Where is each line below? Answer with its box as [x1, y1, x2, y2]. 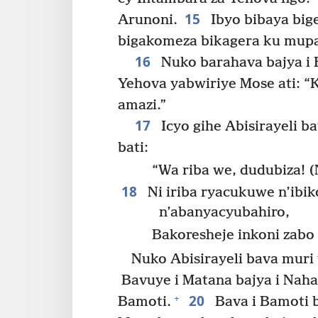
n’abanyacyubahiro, [158, 204, 290, 221]
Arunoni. [118, 11, 177, 28]
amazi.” [118, 97, 166, 114]
